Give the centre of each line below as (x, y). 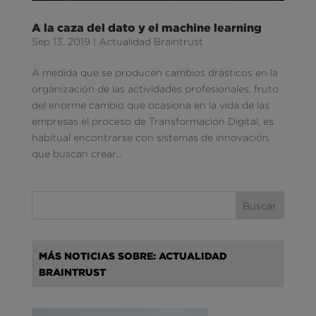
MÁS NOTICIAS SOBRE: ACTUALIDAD (133, 256)
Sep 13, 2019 (61, 42)
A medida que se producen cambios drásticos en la (154, 73)
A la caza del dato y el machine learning (146, 28)
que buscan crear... (77, 154)
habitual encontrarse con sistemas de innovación (150, 138)
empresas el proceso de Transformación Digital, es (152, 121)
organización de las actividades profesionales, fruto (155, 89)
